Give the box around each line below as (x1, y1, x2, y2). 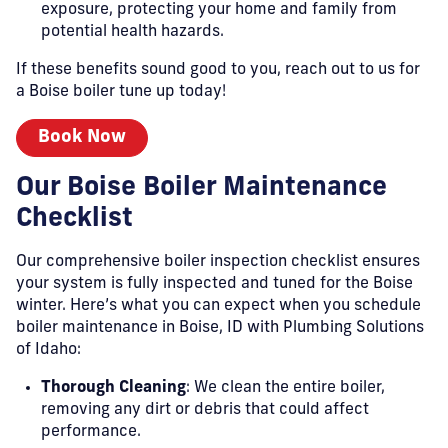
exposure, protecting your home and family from (41, 2, 397, 18)
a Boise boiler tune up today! (16, 84, 226, 100)
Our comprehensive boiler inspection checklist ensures (16, 254, 420, 270)
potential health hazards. (41, 24, 224, 40)
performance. (41, 424, 141, 440)
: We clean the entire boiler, (186, 380, 385, 396)
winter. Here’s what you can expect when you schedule (16, 298, 421, 314)
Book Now (38, 128, 126, 147)
